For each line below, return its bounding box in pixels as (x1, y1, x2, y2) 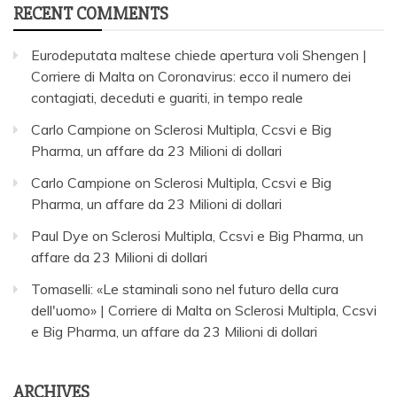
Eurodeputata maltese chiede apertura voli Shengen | (31, 45, 367, 64)
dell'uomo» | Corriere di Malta (31, 300, 212, 319)
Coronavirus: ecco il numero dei (158, 66, 351, 85)
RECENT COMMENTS (13, 2, 168, 25)
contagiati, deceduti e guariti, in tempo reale (31, 88, 303, 106)
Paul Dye (31, 226, 89, 245)
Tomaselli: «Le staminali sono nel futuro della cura (31, 279, 339, 298)
